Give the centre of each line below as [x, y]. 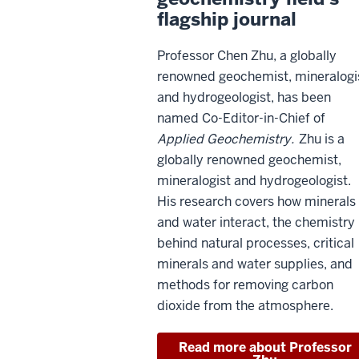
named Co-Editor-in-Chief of [241, 119]
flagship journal [227, 20]
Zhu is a [320, 139]
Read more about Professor [265, 348]
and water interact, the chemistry [256, 223]
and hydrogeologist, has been [244, 98]
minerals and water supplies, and [255, 264]
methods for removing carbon [245, 285]
